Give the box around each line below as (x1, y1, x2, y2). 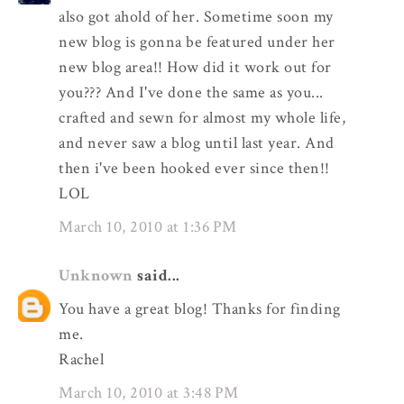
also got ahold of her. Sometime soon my (59, 5, 334, 27)
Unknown (59, 264, 133, 286)
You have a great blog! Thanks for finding (59, 298, 341, 319)
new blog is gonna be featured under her (59, 31, 335, 52)
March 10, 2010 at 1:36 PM (59, 216, 237, 237)
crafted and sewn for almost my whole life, (59, 106, 345, 128)
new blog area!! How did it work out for (59, 56, 332, 78)
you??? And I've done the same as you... (59, 81, 324, 103)
